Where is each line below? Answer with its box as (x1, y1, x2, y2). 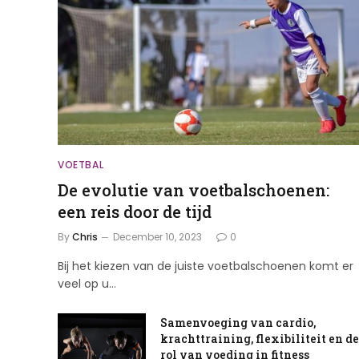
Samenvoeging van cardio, (160, 315, 316, 331)
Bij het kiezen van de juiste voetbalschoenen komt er (58, 258, 353, 275)
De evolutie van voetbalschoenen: (58, 179, 329, 201)
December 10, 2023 (113, 230, 202, 244)
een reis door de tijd (58, 201, 212, 223)
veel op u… (58, 276, 116, 292)
